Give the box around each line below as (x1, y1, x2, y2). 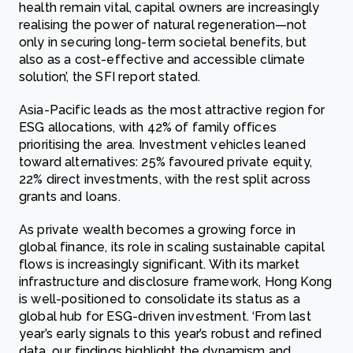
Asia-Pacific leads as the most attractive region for (19, 102, 325, 117)
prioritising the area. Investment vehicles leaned (19, 137, 306, 152)
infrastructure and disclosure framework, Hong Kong (19, 274, 333, 289)
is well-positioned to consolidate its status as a (19, 292, 300, 307)
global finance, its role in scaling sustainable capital (19, 240, 325, 255)
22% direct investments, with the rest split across (19, 172, 311, 187)
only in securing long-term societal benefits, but (19, 35, 307, 50)
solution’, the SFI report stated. (19, 69, 201, 84)
